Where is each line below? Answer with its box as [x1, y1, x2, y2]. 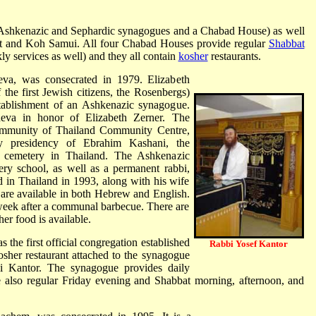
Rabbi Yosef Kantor [209, 238, 288, 250]
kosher [178, 50, 208, 62]
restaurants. [207, 50, 261, 62]
